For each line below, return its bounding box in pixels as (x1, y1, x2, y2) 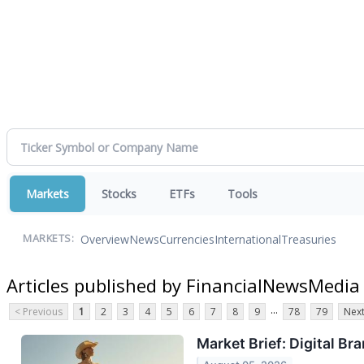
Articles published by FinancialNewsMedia (6, 272, 360, 297)
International (214, 231, 281, 247)
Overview (80, 231, 129, 247)
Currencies (159, 231, 214, 247)
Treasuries (281, 231, 336, 247)
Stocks (102, 186, 136, 201)
